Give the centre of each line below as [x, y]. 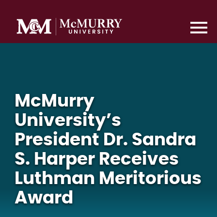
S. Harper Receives [97, 159]
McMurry [54, 101]
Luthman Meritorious [108, 179]
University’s [68, 121]
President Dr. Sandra [105, 140]
